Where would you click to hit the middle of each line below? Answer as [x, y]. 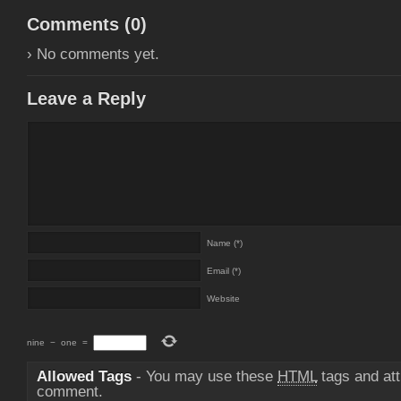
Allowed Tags [84, 376]
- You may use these [205, 376]
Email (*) [224, 271]
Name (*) [225, 243]
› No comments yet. [93, 54]
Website [223, 299]
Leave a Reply [86, 98]
